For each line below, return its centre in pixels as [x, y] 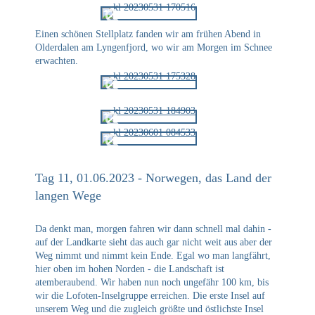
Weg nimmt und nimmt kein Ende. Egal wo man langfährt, [153, 256]
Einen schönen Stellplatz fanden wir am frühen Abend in [148, 34]
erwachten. [57, 60]
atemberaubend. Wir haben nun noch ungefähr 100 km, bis [152, 283]
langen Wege [68, 196]
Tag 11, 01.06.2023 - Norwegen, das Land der [153, 178]
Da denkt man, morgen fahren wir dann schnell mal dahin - [153, 229]
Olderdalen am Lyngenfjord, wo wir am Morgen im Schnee [154, 47]
